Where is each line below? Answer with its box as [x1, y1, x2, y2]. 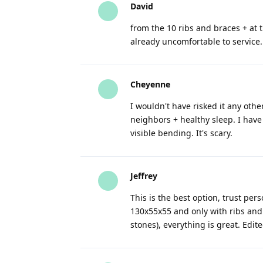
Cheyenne [130, 79, 170, 90]
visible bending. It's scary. [130, 127, 232, 139]
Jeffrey [130, 170, 157, 181]
